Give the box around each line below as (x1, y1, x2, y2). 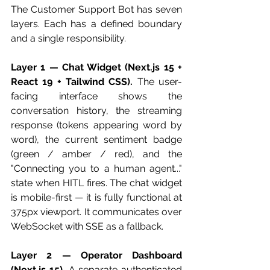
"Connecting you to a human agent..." (11, 163, 182, 174)
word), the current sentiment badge (11, 134, 182, 145)
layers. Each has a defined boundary (11, 18, 182, 30)
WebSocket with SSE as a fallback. (11, 221, 163, 232)
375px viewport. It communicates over (11, 206, 182, 218)
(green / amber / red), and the (11, 148, 182, 160)
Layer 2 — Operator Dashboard (11, 250, 182, 261)
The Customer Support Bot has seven (11, 4, 182, 15)
